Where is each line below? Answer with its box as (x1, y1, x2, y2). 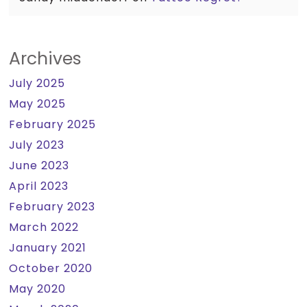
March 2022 (9, 219, 79, 235)
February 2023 (9, 199, 96, 214)
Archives (9, 47, 82, 71)
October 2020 (9, 260, 93, 276)
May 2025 (9, 96, 66, 112)
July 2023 (9, 137, 65, 153)
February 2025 (9, 116, 97, 132)
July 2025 (9, 75, 66, 91)
